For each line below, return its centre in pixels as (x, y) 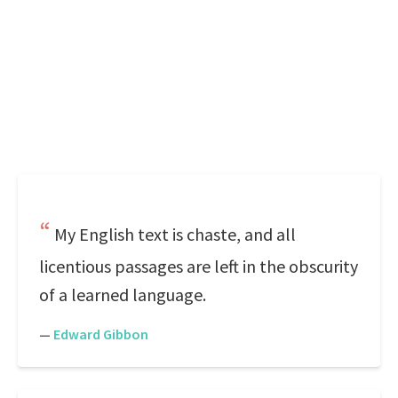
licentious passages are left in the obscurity (199, 266)
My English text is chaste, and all (175, 234)
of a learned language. (123, 295)
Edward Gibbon (101, 334)
